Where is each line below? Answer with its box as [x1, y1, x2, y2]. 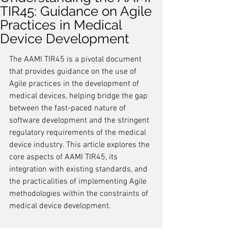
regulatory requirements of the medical [9, 128, 148, 138]
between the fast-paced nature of [9, 103, 128, 113]
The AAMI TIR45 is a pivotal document [9, 54, 144, 65]
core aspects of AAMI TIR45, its [9, 152, 120, 162]
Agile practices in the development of [9, 79, 141, 89]
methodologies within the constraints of [9, 189, 150, 199]
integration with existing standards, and [9, 164, 150, 175]
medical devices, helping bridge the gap [9, 91, 150, 101]
